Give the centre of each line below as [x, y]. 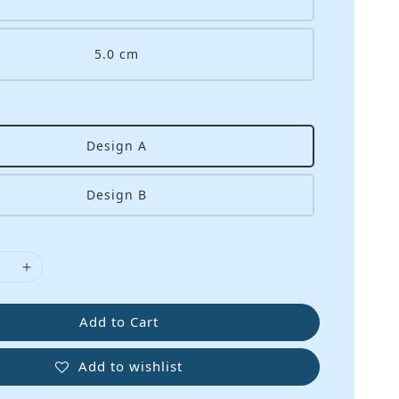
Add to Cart [118, 322]
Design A [116, 146]
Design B [116, 195]
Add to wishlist [130, 366]
